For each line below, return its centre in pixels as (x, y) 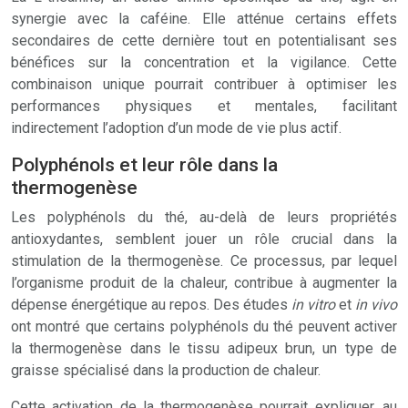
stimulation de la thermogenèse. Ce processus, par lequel (204, 261)
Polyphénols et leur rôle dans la (144, 165)
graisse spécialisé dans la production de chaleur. (166, 370)
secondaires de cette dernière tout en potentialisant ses (204, 41)
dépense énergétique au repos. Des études (151, 305)
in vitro (315, 305)
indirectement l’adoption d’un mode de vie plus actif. (176, 128)
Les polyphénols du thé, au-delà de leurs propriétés (204, 217)
